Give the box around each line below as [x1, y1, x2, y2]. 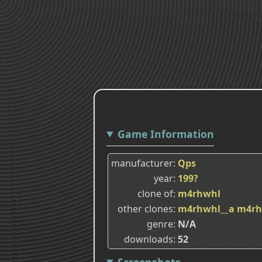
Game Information [117, 126, 214, 141]
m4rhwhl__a [178, 202, 235, 215]
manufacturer [111, 156, 173, 170]
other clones [118, 202, 173, 215]
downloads [124, 232, 173, 246]
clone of [137, 187, 173, 200]
